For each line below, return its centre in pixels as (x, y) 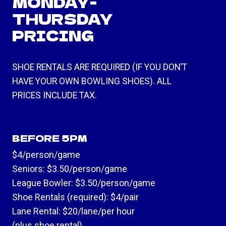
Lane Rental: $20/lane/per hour (73, 211)
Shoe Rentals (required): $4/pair (75, 197)
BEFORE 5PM (50, 138)
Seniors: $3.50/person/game (70, 169)
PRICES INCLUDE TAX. (54, 95)
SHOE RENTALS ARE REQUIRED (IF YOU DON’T (100, 67)
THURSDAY (63, 18)
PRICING (53, 35)
